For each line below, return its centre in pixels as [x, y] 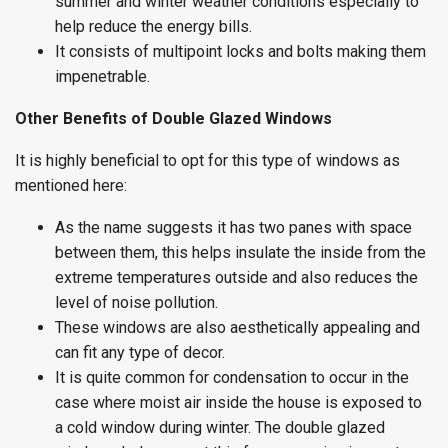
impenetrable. [102, 76]
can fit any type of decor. [140, 352]
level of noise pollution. [136, 302]
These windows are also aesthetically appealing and [237, 327]
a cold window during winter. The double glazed [220, 427]
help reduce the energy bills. [153, 26]
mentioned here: [71, 185]
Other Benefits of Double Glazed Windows [173, 118]
